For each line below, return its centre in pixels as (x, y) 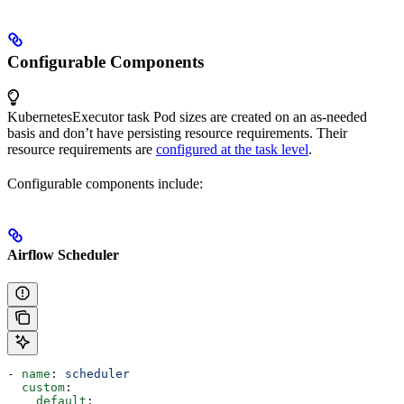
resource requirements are (82, 149)
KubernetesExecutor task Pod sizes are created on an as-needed (187, 116)
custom (43, 388)
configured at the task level (232, 149)
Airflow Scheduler (63, 255)
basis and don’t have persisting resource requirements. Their (177, 133)
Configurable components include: (105, 183)
